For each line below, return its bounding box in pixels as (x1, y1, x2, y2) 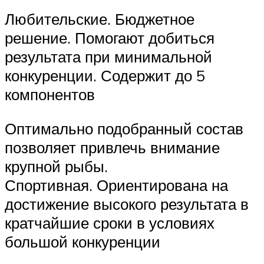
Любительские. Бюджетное (5, 9, 194, 29)
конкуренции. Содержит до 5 (5, 66, 205, 85)
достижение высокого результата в (5, 194, 249, 213)
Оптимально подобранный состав (5, 118, 243, 138)
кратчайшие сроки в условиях (5, 213, 214, 232)
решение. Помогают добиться (5, 28, 214, 48)
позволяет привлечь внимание (5, 137, 220, 157)
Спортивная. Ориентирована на (5, 175, 228, 194)
